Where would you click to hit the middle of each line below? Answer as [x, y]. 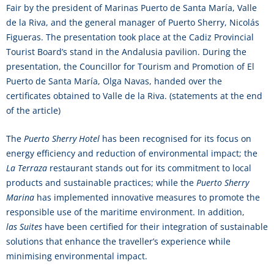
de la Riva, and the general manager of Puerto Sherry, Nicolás [133, 22]
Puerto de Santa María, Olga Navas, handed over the [114, 81]
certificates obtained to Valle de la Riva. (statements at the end [134, 96]
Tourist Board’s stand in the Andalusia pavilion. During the [126, 52]
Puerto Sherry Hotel [62, 139]
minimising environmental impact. [77, 256]
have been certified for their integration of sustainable [155, 227]
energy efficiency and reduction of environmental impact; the [132, 153]
